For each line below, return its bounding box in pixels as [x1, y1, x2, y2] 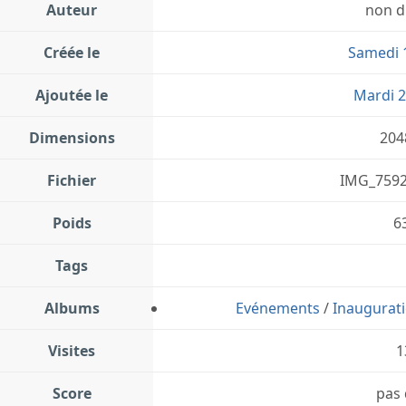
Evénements [235, 298, 320, 319]
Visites [48, 341, 95, 362]
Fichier [47, 170, 96, 191]
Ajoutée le [35, 85, 108, 106]
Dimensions [28, 128, 115, 149]
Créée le [43, 43, 100, 63]
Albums [43, 298, 100, 319]
